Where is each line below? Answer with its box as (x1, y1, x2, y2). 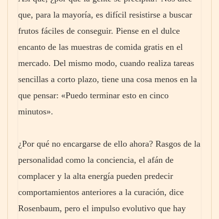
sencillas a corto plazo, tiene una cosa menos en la (18, 74, 197, 85)
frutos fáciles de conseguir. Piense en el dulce (18, 26, 180, 36)
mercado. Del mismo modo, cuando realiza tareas (18, 58, 194, 68)
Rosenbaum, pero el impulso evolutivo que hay (18, 203, 186, 213)
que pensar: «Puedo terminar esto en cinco (18, 90, 169, 101)
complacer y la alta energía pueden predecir (18, 171, 173, 181)
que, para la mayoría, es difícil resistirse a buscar (18, 10, 192, 20)
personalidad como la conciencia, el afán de (18, 154, 174, 165)
